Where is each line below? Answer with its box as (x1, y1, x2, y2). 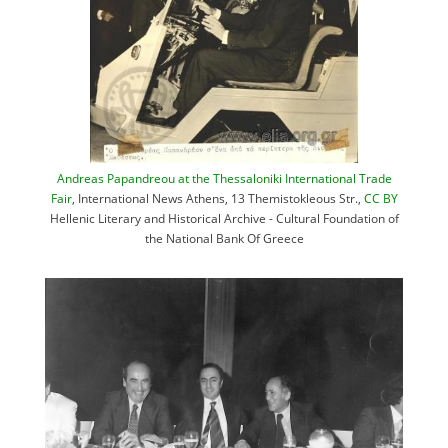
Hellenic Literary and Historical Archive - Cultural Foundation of (49, 210, 399, 227)
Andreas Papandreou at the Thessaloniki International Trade (56, 170, 392, 187)
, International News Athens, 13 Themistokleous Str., (71, 190, 364, 207)
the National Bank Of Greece (144, 230, 304, 247)
